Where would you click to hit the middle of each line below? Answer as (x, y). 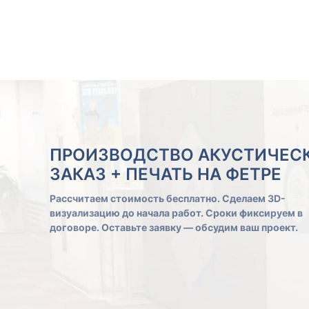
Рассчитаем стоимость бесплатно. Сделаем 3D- (168, 198)
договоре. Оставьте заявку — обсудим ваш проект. (174, 227)
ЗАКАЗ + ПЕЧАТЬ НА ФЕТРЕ (166, 174)
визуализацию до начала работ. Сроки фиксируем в (176, 213)
